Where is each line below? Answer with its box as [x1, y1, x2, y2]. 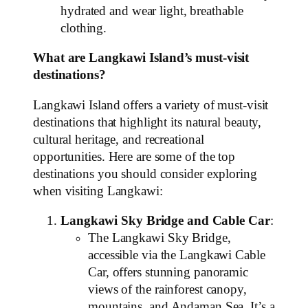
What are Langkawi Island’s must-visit [33, 51, 250, 65]
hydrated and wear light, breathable [60, 3, 243, 18]
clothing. [60, 21, 107, 35]
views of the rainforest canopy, [88, 283, 247, 297]
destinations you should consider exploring [33, 166, 257, 181]
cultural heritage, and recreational [33, 132, 204, 146]
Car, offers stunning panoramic [88, 265, 248, 280]
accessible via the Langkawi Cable [88, 248, 265, 263]
